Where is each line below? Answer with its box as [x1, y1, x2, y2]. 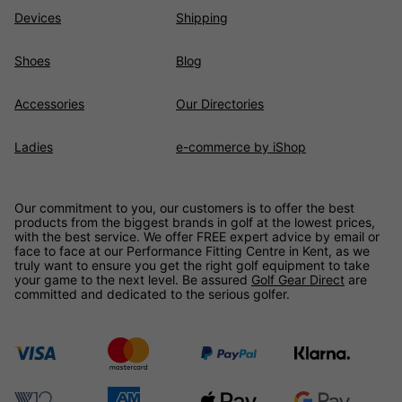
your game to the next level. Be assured [14, 271, 251, 287]
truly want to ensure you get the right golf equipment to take [14, 257, 370, 273]
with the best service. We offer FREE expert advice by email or [14, 228, 380, 244]
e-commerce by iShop [176, 138, 306, 154]
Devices [14, 9, 61, 25]
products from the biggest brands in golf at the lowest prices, [14, 214, 375, 230]
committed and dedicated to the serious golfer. [14, 285, 290, 301]
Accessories [14, 95, 84, 111]
